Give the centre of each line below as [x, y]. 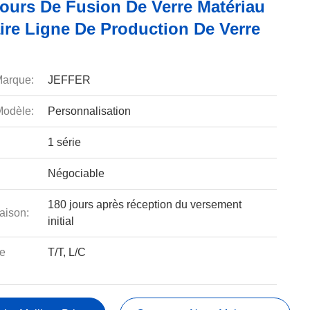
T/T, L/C [66, 252]
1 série [64, 142]
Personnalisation [89, 111]
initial [61, 221]
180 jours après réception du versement [144, 204]
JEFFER [69, 80]
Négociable [76, 173]
